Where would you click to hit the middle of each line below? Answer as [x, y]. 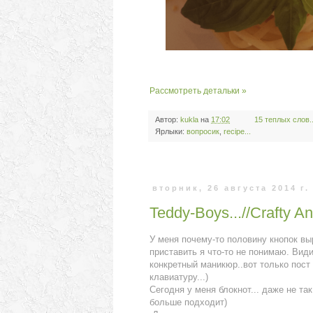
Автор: [168, 120]
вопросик [203, 132]
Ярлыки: [171, 132]
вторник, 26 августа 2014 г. [231, 188]
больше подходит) [188, 302]
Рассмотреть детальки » [198, 91]
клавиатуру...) [179, 277]
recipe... [237, 132]
